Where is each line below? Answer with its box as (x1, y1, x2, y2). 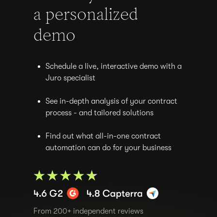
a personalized (33, 3, 138, 25)
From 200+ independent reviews (33, 207, 143, 216)
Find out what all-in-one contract (45, 132, 161, 140)
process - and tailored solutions (45, 108, 154, 117)
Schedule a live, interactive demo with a (45, 62, 182, 71)
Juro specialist (45, 74, 95, 82)
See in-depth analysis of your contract (45, 97, 177, 106)
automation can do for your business (45, 143, 171, 152)
